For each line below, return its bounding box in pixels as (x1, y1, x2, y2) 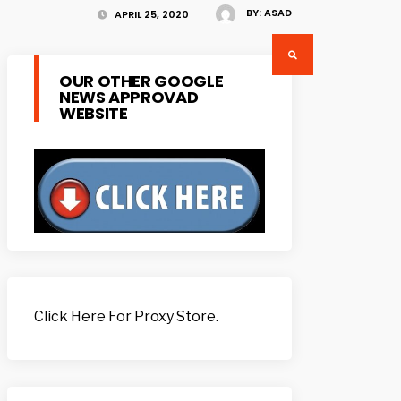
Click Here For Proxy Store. (34, 307, 218, 325)
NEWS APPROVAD (59, 86, 199, 109)
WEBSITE (59, 102, 128, 125)
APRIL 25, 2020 (112, 7, 189, 22)
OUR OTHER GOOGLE (59, 70, 224, 93)
